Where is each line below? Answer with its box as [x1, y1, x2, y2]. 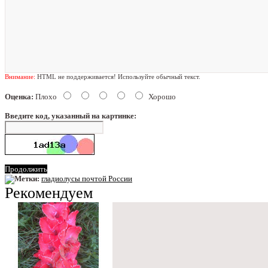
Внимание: [5, 72, 35, 80]
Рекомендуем [5, 184, 93, 202]
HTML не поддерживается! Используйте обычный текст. [35, 72, 200, 80]
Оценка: [5, 92, 33, 101]
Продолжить [5, 164, 47, 173]
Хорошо [148, 92, 176, 101]
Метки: [14, 173, 39, 183]
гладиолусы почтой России [41, 173, 132, 183]
